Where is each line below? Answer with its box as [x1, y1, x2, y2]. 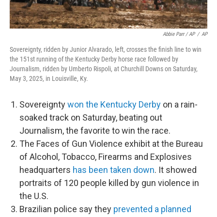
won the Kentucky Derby [67, 99, 161, 109]
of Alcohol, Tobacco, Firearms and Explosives [19, 152, 192, 162]
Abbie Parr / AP [163, 31, 195, 37]
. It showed [155, 165, 197, 175]
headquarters [19, 165, 73, 175]
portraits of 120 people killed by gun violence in [19, 178, 199, 188]
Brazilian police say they [19, 204, 113, 214]
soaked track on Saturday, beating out [19, 112, 162, 123]
